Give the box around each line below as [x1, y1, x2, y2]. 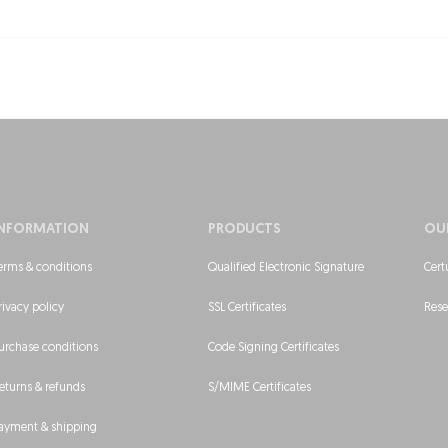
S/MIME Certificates [208, 382, 311, 394]
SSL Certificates [208, 302, 286, 314]
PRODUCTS [208, 222, 281, 237]
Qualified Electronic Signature [208, 262, 364, 274]
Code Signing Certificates [208, 342, 339, 354]
